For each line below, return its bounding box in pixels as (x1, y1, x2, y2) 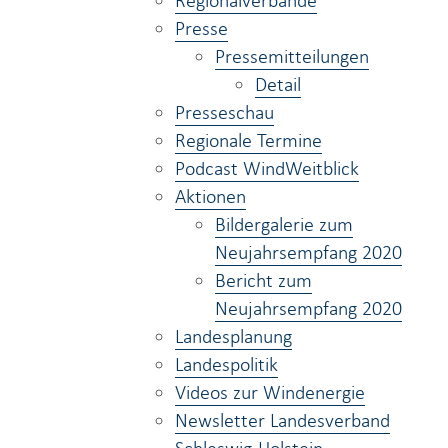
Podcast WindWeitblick (175, 155, 359, 181)
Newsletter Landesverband (175, 407, 390, 433)
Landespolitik (175, 351, 278, 377)
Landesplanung (175, 323, 292, 349)
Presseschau (175, 99, 274, 125)
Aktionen (175, 183, 246, 209)
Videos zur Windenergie (175, 379, 365, 405)
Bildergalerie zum (215, 211, 353, 237)
